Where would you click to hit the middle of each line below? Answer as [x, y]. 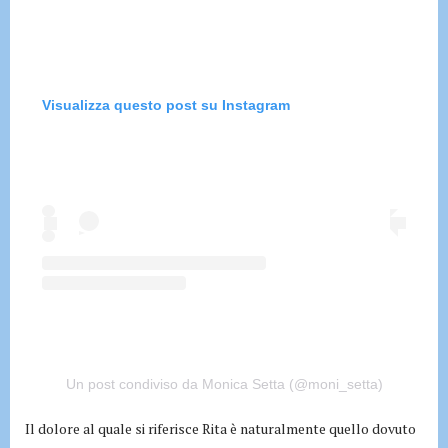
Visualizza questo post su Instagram [166, 104]
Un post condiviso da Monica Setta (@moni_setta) [224, 384]
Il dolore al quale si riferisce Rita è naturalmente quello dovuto [220, 429]
